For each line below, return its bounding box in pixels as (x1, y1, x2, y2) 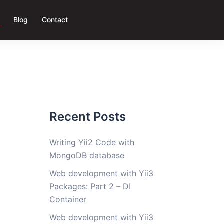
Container (49, 194, 86, 204)
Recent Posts (49, 109, 126, 124)
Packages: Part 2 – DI (49, 181, 131, 191)
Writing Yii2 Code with (49, 137, 134, 147)
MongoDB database (49, 150, 124, 160)
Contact (42, 15, 68, 24)
